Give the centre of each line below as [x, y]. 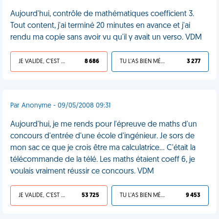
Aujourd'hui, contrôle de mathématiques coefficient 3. [102, 14]
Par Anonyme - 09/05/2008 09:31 [60, 106]
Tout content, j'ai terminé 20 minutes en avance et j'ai [100, 26]
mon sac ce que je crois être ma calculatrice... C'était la [103, 148]
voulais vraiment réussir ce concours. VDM [82, 172]
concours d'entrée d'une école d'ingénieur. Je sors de [102, 136]
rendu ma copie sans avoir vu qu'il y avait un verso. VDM [106, 38]
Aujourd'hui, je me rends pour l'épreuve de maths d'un [104, 125]
